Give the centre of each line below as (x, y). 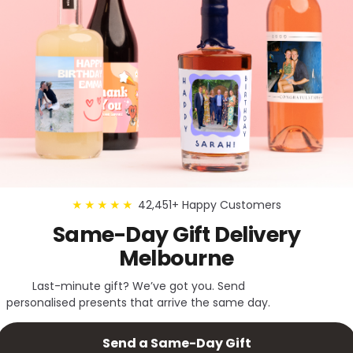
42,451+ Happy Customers (210, 205)
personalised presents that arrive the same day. (139, 303)
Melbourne (176, 258)
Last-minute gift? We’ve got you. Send (138, 286)
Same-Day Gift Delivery (176, 235)
